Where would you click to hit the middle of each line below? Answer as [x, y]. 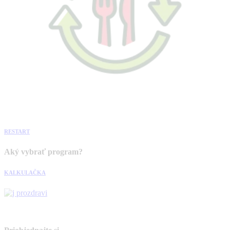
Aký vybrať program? [43, 151]
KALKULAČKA [25, 172]
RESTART [17, 131]
